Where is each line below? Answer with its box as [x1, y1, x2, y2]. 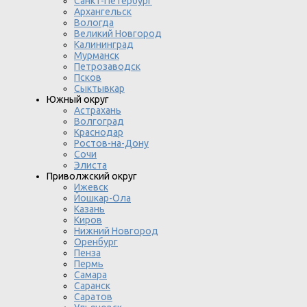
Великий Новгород [74, 27, 162, 39]
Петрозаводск [74, 60, 140, 72]
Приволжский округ [47, 170, 137, 182]
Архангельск [74, 5, 132, 17]
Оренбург [74, 236, 118, 247]
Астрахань [74, 104, 121, 116]
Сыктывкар [74, 82, 125, 94]
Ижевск [74, 181, 108, 193]
